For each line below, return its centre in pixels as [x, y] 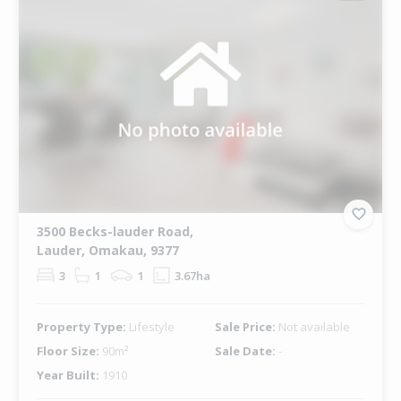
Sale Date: [246, 350]
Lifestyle [151, 326]
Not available [314, 326]
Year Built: [69, 375]
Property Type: [82, 326]
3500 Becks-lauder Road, [115, 231]
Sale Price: [246, 326]
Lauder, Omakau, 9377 [107, 250]
